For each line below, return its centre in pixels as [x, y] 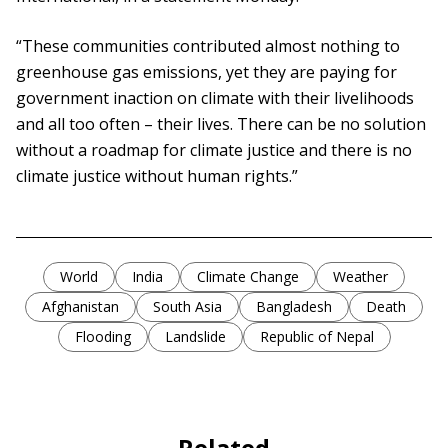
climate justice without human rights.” [157, 176]
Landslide [195, 337]
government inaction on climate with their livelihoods [215, 98]
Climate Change [248, 277]
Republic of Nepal [316, 337]
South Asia [187, 307]
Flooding [102, 337]
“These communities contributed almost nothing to [208, 46]
